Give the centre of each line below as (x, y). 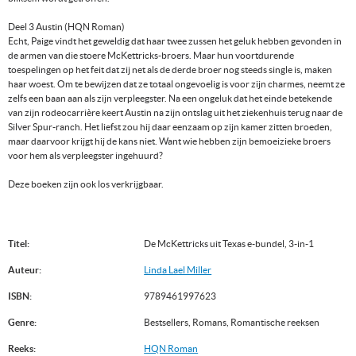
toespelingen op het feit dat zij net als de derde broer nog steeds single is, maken (170, 69)
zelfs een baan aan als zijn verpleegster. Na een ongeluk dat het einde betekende (170, 98)
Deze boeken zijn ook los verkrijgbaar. (86, 184)
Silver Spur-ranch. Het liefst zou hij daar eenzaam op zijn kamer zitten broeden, (170, 126)
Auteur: (25, 269)
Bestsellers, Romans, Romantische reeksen (232, 322)
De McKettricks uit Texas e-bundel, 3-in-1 (229, 243)
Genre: (22, 322)
